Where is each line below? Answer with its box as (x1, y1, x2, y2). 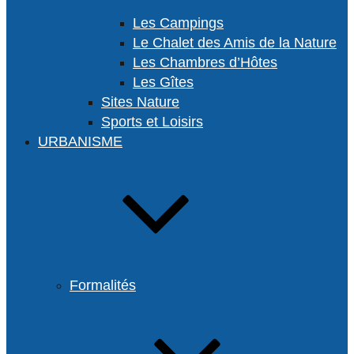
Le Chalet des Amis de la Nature (133, 35, 337, 51)
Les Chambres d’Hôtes (133, 55, 277, 70)
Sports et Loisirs (101, 114, 203, 130)
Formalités (70, 277, 136, 293)
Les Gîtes (133, 74, 194, 90)
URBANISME (38, 134, 122, 149)
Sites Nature (101, 94, 179, 110)
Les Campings (133, 15, 224, 31)
